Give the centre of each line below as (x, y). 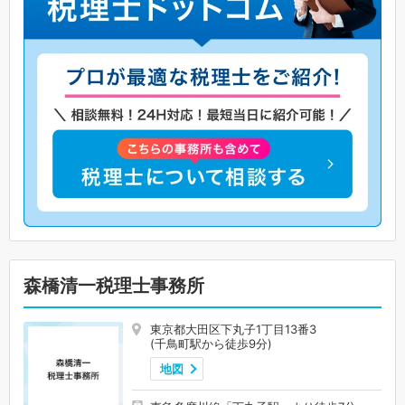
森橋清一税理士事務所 (114, 285)
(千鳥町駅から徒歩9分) (211, 343)
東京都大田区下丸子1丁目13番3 (233, 329)
